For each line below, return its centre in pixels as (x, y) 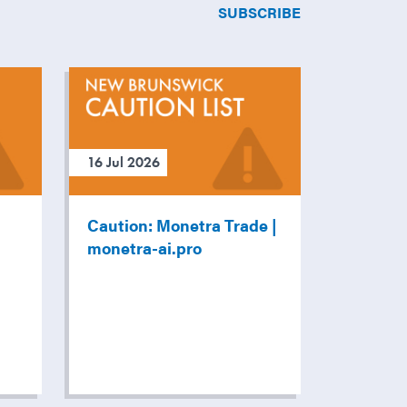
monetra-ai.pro (144, 248)
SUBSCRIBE (259, 13)
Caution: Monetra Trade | (182, 225)
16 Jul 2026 (124, 163)
